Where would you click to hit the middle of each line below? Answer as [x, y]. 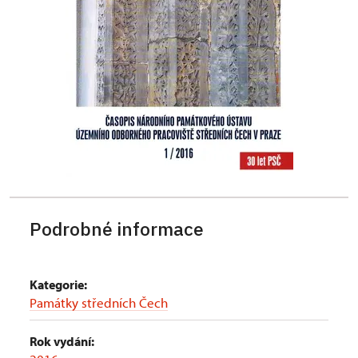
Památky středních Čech [99, 302]
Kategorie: [58, 284]
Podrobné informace [117, 229]
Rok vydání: [62, 341]
